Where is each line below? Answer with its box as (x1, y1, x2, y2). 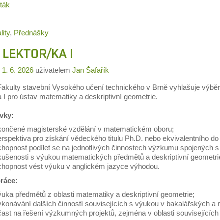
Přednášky (13, 28, 49, 37)
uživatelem (35, 66, 72, 74)
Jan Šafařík (72, 66, 109, 74)
